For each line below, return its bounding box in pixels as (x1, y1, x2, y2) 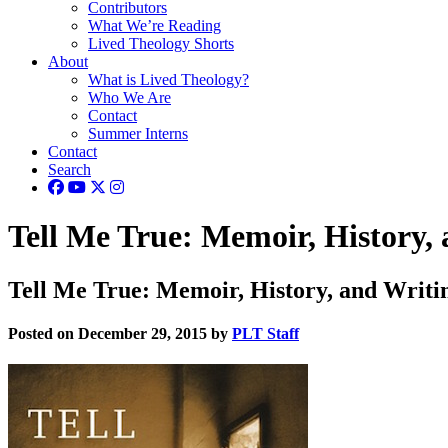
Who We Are (88, 89, 171, 106)
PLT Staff (232, 325, 299, 343)
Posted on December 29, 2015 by (8, 325, 232, 343)
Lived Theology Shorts (88, 35, 234, 52)
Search (48, 161, 91, 178)
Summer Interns (88, 125, 188, 142)
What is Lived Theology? (88, 71, 249, 88)
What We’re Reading (88, 17, 221, 34)
